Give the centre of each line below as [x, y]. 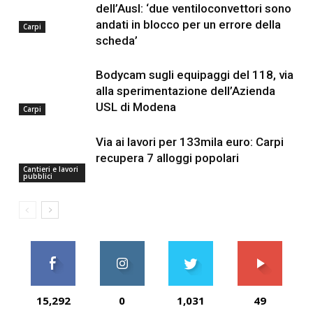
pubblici [37, 176]
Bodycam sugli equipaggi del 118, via [194, 75]
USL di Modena [136, 107]
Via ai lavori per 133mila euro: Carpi [189, 142]
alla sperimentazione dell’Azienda [185, 91]
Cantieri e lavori [50, 169]
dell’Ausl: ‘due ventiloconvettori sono [193, 8]
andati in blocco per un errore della [188, 24]
